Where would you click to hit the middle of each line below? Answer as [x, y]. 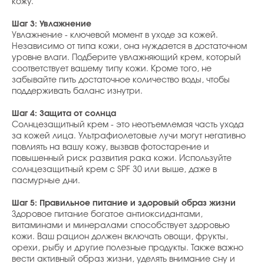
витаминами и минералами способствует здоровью [121, 225]
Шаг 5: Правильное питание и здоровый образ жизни [124, 203]
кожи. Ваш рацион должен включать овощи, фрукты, [120, 237]
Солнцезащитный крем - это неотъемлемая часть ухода [128, 125]
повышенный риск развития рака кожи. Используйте [122, 158]
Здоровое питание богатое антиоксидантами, [107, 214]
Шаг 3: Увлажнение [52, 24]
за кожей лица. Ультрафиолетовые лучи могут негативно [129, 136]
